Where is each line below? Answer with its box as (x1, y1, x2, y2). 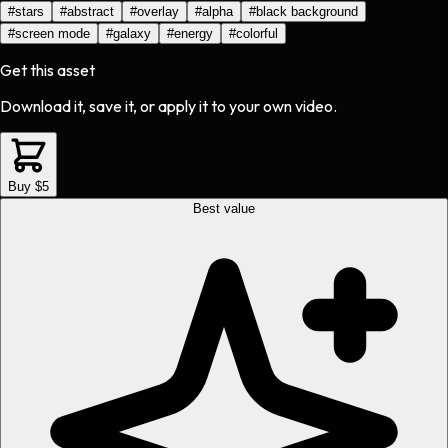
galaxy (113, 26, 151, 42)
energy (174, 26, 213, 42)
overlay (137, 4, 179, 20)
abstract (67, 4, 114, 20)
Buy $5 (8, 179, 49, 195)
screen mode (15, 26, 90, 42)
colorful (236, 26, 278, 42)
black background (256, 4, 358, 20)
